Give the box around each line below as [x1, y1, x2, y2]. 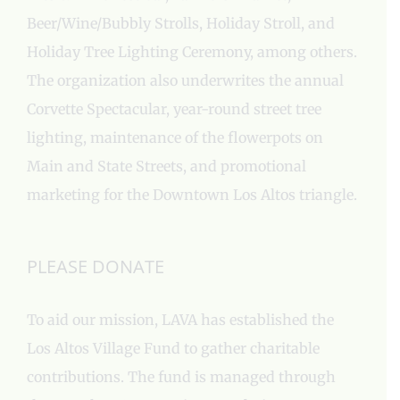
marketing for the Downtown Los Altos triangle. [27, 185, 357, 204]
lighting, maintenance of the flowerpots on [27, 128, 323, 146]
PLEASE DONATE [27, 254, 164, 279]
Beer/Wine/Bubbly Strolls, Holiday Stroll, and [27, 13, 335, 32]
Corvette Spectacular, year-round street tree [27, 99, 321, 118]
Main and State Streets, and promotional [27, 156, 306, 175]
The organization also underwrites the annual [27, 71, 344, 89]
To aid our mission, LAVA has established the [27, 310, 334, 329]
